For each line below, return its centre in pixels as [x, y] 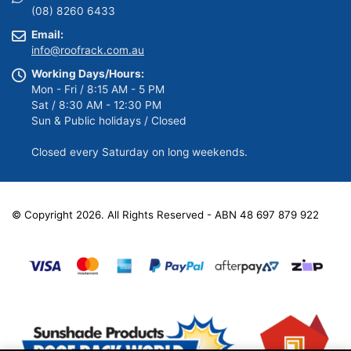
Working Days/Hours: [88, 74]
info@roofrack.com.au [88, 51]
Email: [47, 35]
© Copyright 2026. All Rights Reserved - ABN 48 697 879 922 [165, 215]
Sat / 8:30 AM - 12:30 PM [96, 105]
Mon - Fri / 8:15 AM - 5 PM [98, 90]
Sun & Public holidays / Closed [109, 121]
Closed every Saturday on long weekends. [139, 152]
